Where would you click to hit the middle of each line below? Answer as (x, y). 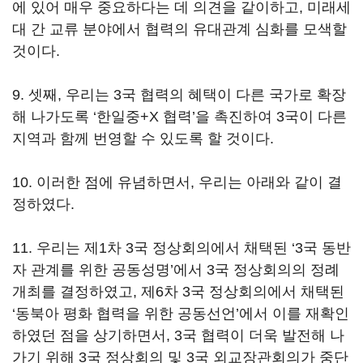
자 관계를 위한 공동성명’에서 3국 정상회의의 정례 (176, 270)
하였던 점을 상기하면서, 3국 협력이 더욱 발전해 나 (178, 335)
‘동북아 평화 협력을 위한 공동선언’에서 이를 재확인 (181, 314)
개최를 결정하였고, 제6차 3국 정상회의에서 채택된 (178, 292)
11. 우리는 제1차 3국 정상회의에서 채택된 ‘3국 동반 (181, 248)
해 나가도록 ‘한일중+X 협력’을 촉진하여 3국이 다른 (179, 117)
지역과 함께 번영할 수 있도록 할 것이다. (143, 139)
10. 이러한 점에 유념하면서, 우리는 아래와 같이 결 (177, 182)
